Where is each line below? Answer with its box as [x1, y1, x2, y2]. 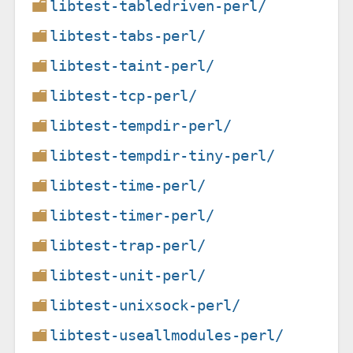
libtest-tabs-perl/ [50, 26, 206, 45]
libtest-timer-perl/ [50, 206, 215, 225]
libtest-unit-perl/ [50, 266, 206, 284]
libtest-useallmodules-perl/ [50, 325, 284, 344]
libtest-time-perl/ [50, 176, 206, 195]
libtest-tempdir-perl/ [50, 116, 232, 135]
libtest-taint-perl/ [50, 56, 215, 75]
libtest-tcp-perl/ [50, 86, 198, 105]
